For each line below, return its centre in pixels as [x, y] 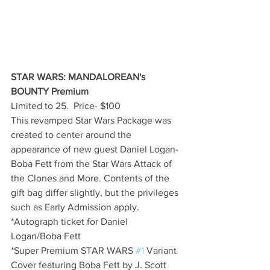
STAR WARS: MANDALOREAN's [79, 77]
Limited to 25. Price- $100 [66, 106]
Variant [162, 251]
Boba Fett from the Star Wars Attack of [93, 164]
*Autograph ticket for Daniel [71, 222]
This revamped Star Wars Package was [92, 121]
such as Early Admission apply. [75, 207]
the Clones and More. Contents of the [91, 178]
